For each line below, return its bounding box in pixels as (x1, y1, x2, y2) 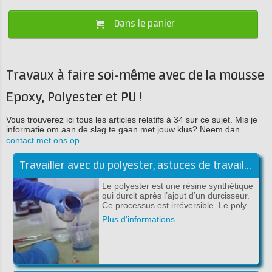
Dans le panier (114, 18, 175, 30)
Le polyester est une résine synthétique (102, 181, 254, 191)
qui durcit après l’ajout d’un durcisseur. (102, 191, 250, 200)
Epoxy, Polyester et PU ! (6, 90, 143, 105)
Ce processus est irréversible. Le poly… (102, 200, 256, 210)
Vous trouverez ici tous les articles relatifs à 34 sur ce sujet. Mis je (6, 115, 257, 124)
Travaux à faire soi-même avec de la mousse (6, 69, 264, 83)
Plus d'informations (102, 214, 175, 224)
